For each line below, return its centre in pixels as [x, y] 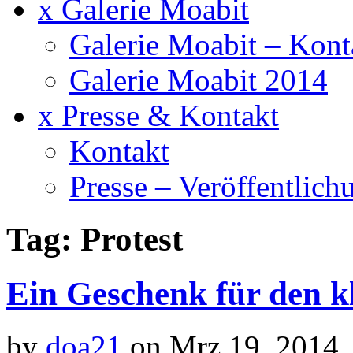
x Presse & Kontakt [158, 115]
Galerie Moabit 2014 [199, 80]
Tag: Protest [95, 239]
